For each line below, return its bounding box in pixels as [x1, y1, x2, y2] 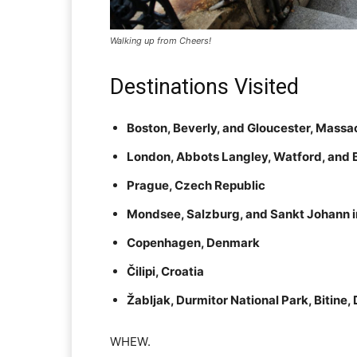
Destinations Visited [110, 74, 299, 100]
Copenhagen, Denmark [127, 235, 260, 251]
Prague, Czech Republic [127, 178, 265, 194]
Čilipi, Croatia [127, 264, 204, 280]
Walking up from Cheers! [110, 35, 211, 47]
